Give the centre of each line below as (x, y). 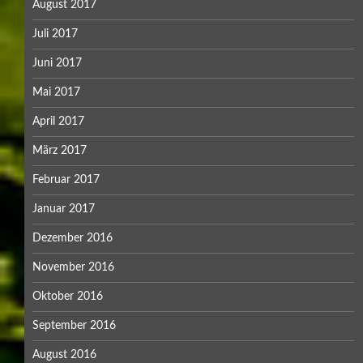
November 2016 (73, 267)
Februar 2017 (66, 179)
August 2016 (64, 354)
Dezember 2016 (73, 238)
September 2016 (74, 325)
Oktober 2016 (68, 296)
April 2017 (58, 121)
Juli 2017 (55, 34)
